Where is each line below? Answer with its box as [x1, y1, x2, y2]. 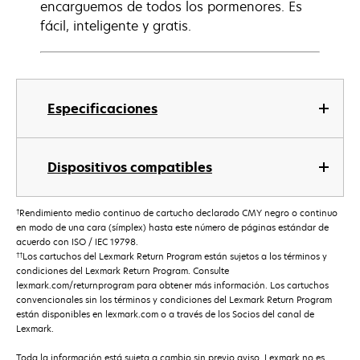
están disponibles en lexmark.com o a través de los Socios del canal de [16, 308, 314, 321]
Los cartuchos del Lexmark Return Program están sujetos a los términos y [22, 250, 327, 263]
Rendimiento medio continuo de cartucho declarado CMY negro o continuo [19, 207, 337, 219]
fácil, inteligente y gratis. [40, 17, 191, 35]
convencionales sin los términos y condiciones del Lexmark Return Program [16, 293, 332, 306]
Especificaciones [47, 100, 157, 117]
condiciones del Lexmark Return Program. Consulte [16, 264, 229, 277]
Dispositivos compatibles [47, 158, 212, 176]
